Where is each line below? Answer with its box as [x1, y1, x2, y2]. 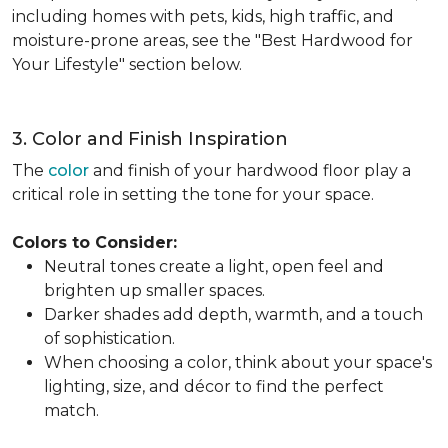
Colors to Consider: [12, 233, 177, 252]
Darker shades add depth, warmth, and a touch [44, 305, 423, 324]
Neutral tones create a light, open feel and [44, 257, 384, 276]
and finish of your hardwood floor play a [89, 161, 411, 180]
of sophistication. [44, 329, 175, 348]
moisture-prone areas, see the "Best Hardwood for [12, 31, 413, 50]
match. [44, 401, 99, 420]
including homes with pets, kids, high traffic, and [12, 7, 394, 26]
